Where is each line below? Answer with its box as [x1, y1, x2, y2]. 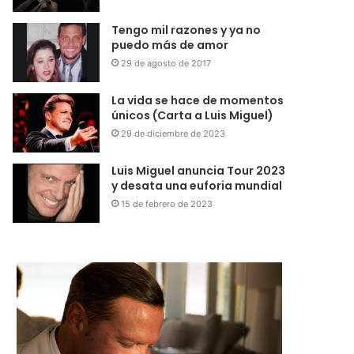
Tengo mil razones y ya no [111, 22, 262, 39]
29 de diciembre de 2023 [121, 128, 226, 140]
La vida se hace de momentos [111, 92, 284, 109]
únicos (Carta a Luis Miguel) [111, 107, 274, 124]
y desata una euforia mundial [111, 178, 283, 194]
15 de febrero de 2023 [121, 198, 213, 210]
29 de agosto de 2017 [121, 58, 212, 70]
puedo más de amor [111, 37, 229, 54]
